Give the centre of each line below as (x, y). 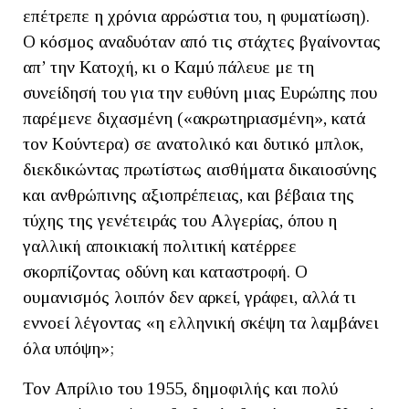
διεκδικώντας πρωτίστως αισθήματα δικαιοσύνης (200, 170)
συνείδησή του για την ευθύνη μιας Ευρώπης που (200, 93)
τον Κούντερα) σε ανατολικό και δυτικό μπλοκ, (193, 144)
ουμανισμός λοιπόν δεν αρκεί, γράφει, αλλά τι (189, 298)
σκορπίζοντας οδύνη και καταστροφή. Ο (165, 272)
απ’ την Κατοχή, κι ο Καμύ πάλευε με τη (168, 68)
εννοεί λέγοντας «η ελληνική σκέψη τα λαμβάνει (201, 323)
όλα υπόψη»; (68, 349)
